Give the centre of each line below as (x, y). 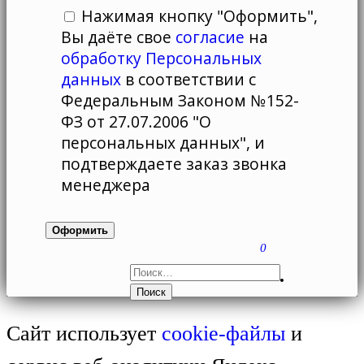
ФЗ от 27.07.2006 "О (136, 122)
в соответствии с (189, 80)
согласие (210, 37)
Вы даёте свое (119, 37)
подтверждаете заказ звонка (174, 164)
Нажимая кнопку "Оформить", (200, 16)
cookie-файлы (223, 333)
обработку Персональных (162, 58)
